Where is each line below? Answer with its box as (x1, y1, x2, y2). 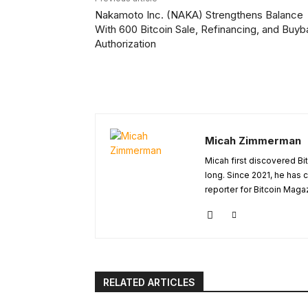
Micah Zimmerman (205, 134, 301, 148)
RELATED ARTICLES (103, 276, 195, 289)
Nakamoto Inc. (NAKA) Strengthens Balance (95, 8, 303, 22)
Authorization (95, 37, 156, 51)
